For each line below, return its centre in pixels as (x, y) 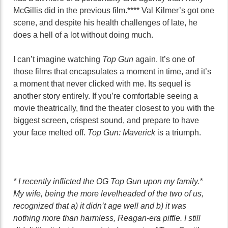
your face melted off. (50, 133)
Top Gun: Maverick (122, 133)
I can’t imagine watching (58, 59)
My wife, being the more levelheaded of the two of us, (108, 194)
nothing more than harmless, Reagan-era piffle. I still (107, 218)
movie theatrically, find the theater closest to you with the (114, 108)
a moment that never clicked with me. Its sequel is (102, 84)
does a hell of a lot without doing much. (83, 35)
